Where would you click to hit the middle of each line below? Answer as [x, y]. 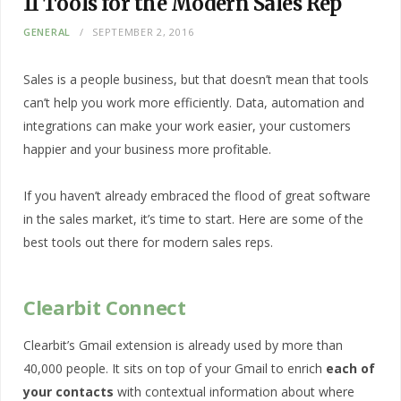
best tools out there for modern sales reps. [148, 242]
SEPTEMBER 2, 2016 [143, 31]
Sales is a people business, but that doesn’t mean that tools [196, 79]
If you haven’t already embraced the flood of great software [197, 195]
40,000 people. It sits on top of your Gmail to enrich [175, 369]
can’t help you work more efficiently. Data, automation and [194, 102]
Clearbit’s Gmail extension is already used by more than [183, 346]
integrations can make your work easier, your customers [187, 125]
